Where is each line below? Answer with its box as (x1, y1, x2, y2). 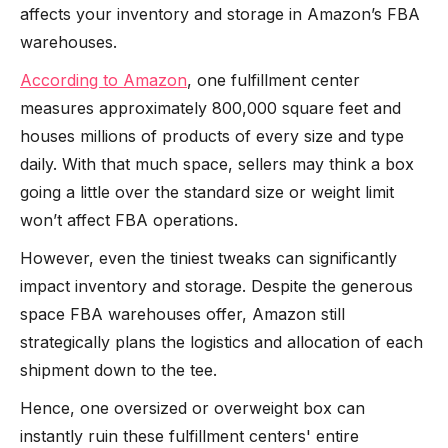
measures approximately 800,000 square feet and (20, 98, 401, 118)
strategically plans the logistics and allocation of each (20, 332, 423, 352)
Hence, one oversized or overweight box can (20, 398, 365, 418)
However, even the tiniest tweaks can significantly (20, 248, 397, 268)
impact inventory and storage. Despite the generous (20, 276, 413, 296)
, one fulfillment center (187, 70, 360, 90)
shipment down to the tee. (20, 360, 222, 380)
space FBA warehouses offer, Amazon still (20, 304, 345, 324)
